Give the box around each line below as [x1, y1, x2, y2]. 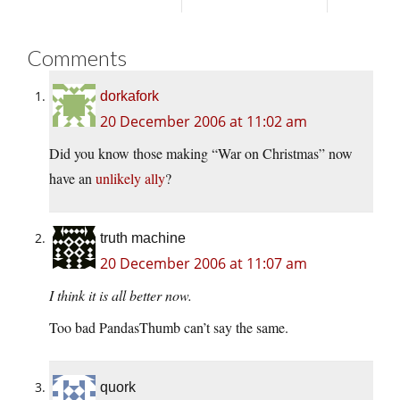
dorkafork [100, 88, 159, 104]
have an [49, 169, 96, 188]
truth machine [100, 230, 186, 246]
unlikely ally [96, 169, 165, 188]
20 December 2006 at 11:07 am [100, 254, 307, 274]
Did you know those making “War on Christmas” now [49, 144, 353, 163]
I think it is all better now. [49, 286, 192, 305]
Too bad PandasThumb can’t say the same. [49, 318, 288, 337]
